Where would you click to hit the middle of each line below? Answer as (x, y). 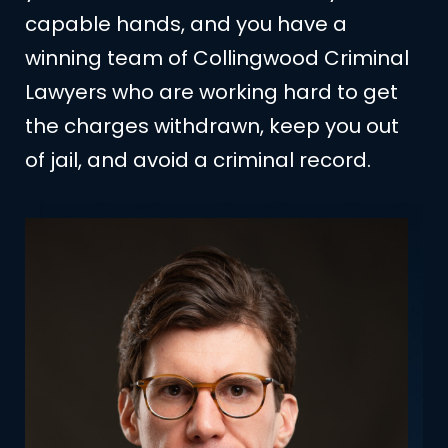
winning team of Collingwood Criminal (217, 57)
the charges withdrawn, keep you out (212, 125)
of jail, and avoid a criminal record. (198, 159)
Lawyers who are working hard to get (211, 91)
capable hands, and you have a (186, 23)
